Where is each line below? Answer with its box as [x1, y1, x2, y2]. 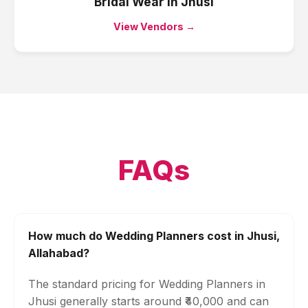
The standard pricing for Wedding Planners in [28, 277, 265, 291]
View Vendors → [113, 21, 195, 32]
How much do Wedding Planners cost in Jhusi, [28, 229, 280, 243]
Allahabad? [28, 246, 89, 260]
